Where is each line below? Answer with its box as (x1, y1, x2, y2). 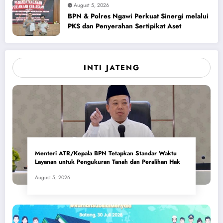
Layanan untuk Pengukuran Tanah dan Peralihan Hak (35, 157, 180, 167)
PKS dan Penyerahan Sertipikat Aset (68, 21, 181, 31)
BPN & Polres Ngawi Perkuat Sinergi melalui (68, 11, 209, 21)
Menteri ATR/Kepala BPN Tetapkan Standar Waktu (35, 149, 177, 158)
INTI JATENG (83, 62, 140, 73)
